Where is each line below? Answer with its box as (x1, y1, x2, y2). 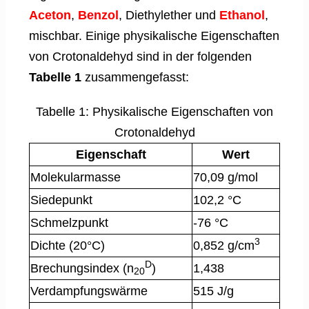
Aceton (29, 8, 71, 22)
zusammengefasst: (81, 70, 189, 84)
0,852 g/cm (193, 238, 255, 252)
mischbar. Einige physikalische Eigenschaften (29, 28, 279, 43)
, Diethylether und (119, 8, 219, 22)
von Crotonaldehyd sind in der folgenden (29, 49, 252, 63)
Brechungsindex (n (30, 261, 134, 275)
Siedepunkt (30, 192, 92, 207)
